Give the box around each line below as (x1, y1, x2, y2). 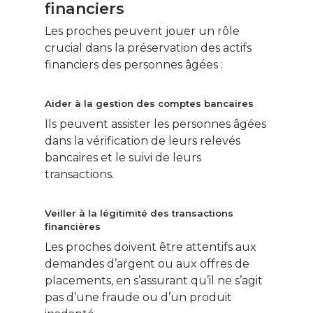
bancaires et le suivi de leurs (45, 151, 201, 165)
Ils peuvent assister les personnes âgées (45, 117, 266, 131)
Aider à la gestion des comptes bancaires (45, 98, 254, 110)
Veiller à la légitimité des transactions (45, 208, 233, 219)
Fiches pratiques (180, 29, 310, 49)
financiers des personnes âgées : (45, 58, 223, 72)
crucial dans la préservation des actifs (45, 41, 252, 55)
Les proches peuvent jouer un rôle (45, 24, 240, 38)
